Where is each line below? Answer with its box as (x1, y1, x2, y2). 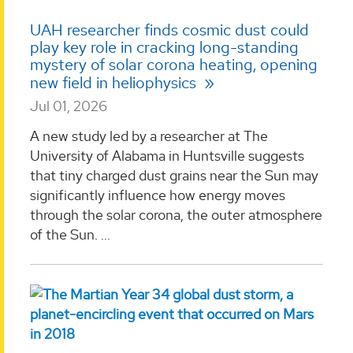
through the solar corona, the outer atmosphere (30, 205, 322, 224)
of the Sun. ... (30, 225, 110, 243)
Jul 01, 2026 (30, 97, 107, 116)
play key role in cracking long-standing (30, 37, 299, 58)
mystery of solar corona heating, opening (30, 54, 318, 76)
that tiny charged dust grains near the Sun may (30, 165, 318, 184)
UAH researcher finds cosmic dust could (30, 20, 309, 41)
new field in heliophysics (30, 72, 200, 94)
